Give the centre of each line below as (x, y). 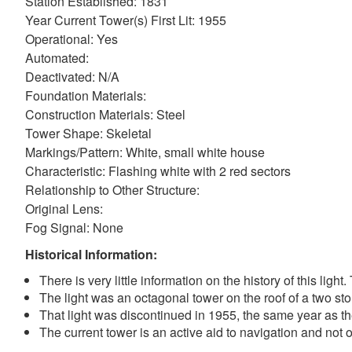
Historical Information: (91, 254)
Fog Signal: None (74, 227)
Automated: (57, 58)
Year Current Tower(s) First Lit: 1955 (126, 20)
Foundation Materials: (86, 95)
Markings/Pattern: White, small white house (145, 152)
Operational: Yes (71, 39)
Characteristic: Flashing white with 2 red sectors (158, 171)
